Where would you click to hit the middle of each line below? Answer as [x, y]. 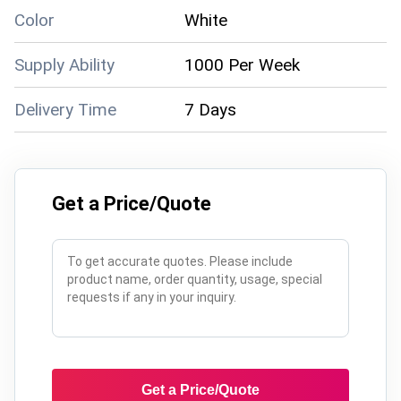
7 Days [210, 109]
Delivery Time [65, 109]
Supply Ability [64, 64]
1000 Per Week [242, 64]
